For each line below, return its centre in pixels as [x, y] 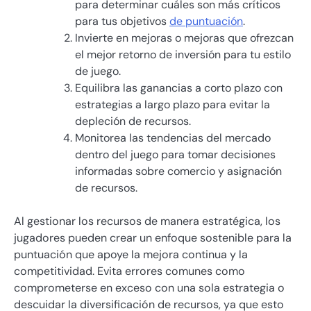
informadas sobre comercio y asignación [178, 171]
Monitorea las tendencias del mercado [173, 137]
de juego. [98, 71]
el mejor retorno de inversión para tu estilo [183, 54]
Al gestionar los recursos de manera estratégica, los [147, 221]
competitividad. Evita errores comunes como [129, 271]
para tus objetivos [122, 21]
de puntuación [206, 21]
